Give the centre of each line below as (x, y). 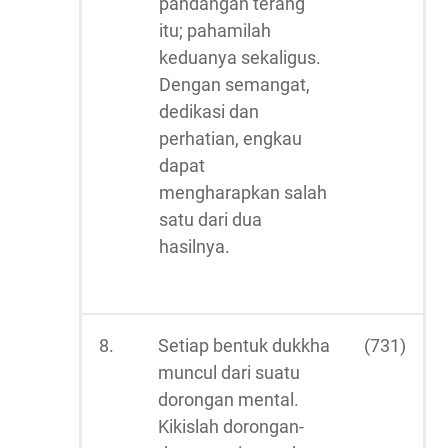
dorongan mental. (228, 399)
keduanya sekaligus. (240, 57)
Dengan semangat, (234, 84)
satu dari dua (210, 219)
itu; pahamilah (215, 30)
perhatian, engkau (230, 138)
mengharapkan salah (243, 192)
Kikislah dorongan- (231, 426)
